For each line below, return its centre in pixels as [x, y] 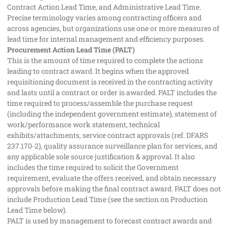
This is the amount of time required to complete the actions [105, 61]
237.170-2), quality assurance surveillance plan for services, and [112, 146]
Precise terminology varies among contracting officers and [104, 18]
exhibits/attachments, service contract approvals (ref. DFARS [108, 135]
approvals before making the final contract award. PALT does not [114, 189]
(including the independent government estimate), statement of [112, 114]
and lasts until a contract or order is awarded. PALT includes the [112, 93]
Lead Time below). [37, 210]
